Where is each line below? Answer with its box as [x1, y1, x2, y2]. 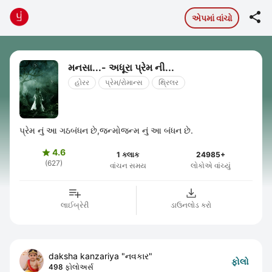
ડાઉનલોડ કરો [171, 200, 212, 209]
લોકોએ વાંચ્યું [190, 161, 231, 170]
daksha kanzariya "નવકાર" [49, 251, 152, 261]
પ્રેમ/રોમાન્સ [105, 78, 143, 87]
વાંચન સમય [109, 161, 146, 170]
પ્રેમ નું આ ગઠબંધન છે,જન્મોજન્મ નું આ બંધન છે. [19, 125, 193, 135]
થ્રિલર [158, 78, 178, 87]
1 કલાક [117, 150, 140, 159]
